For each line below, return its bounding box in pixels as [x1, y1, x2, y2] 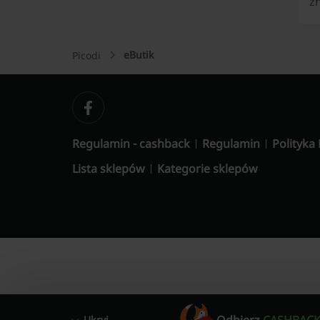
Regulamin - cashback [71, 136, 190, 151]
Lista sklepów [71, 161, 145, 176]
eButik [123, 48, 154, 61]
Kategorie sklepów [156, 161, 258, 176]
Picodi [71, 49, 101, 62]
